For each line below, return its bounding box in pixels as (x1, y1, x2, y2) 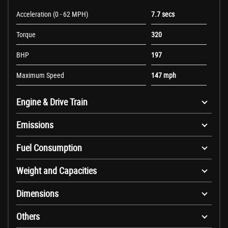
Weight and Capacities (16, 164, 97, 177)
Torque (16, 30, 36, 40)
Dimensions (16, 187, 59, 200)
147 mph (151, 70, 176, 80)
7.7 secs (151, 9, 175, 19)
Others (16, 210, 40, 223)
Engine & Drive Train (16, 96, 88, 108)
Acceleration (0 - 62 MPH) (16, 9, 88, 19)
